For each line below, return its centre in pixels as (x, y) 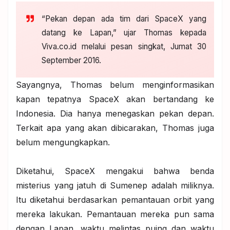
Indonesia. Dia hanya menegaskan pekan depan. (115, 113)
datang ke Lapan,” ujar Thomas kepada (124, 33)
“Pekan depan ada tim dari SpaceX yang (124, 19)
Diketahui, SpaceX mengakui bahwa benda (115, 171)
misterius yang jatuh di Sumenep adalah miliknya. (115, 185)
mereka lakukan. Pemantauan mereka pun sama (115, 214)
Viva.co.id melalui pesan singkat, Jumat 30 (124, 46)
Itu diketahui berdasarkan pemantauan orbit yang (115, 200)
